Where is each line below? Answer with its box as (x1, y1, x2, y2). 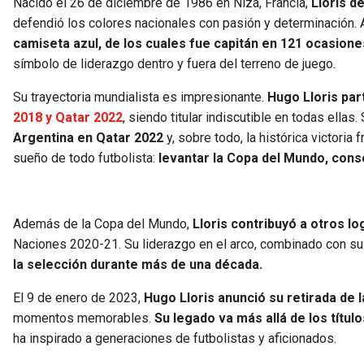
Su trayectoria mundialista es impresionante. (13, 89, 267, 106)
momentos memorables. (13, 310, 154, 327)
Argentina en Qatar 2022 (13, 130, 163, 146)
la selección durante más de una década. (13, 257, 262, 273)
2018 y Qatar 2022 (13, 110, 123, 126)
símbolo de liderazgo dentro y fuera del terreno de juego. (13, 56, 336, 72)
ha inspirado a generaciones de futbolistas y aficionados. (13, 331, 336, 347)
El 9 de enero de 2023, (13, 290, 144, 306)
